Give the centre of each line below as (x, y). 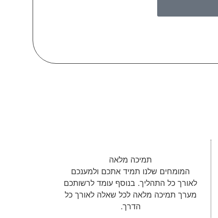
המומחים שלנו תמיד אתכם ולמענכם (131, 171)
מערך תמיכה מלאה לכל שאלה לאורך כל (130, 194)
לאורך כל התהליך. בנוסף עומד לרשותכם (131, 183)
